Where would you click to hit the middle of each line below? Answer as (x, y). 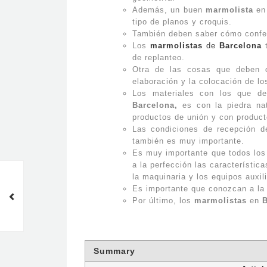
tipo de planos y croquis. (182, 22)
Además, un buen (169, 10)
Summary (114, 251)
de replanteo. (159, 58)
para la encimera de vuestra (102, 189)
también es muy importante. (188, 141)
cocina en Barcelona (117, 199)
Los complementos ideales (104, 178)
